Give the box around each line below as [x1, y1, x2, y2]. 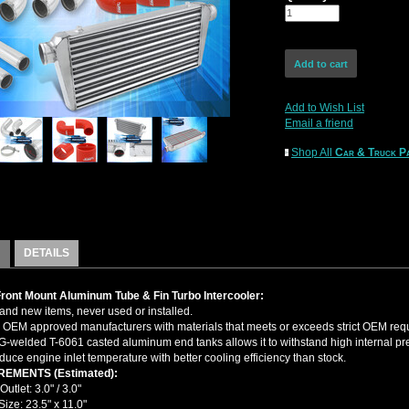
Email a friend [285, 117, 353, 130]
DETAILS [24, 246, 69, 259]
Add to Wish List [285, 101, 364, 114]
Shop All [291, 146, 335, 159]
